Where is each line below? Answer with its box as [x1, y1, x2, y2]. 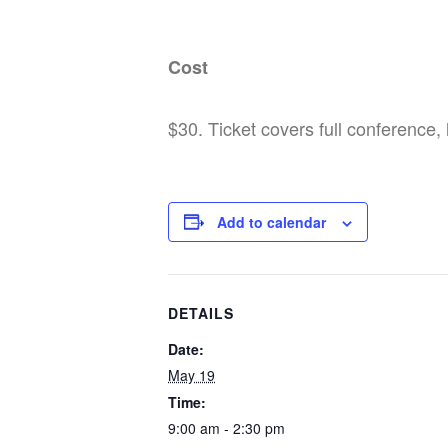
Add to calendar [217, 211, 326, 232]
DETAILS [168, 302, 234, 323]
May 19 [168, 364, 215, 385]
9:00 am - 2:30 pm [168, 417, 285, 438]
